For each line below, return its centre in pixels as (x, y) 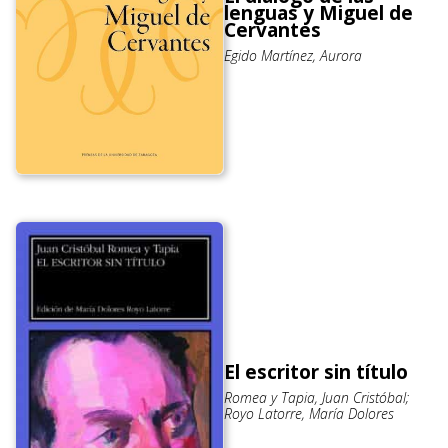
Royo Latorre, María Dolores (309, 414)
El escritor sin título (316, 372)
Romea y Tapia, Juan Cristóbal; (316, 398)
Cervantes (272, 29)
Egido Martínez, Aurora (293, 55)
